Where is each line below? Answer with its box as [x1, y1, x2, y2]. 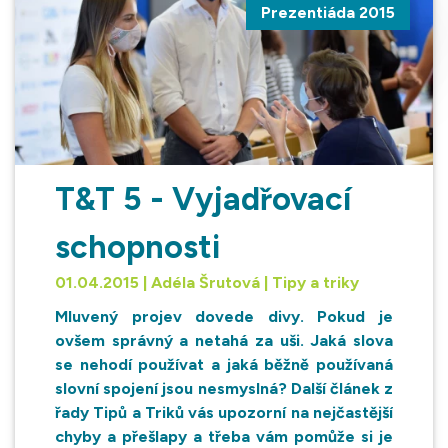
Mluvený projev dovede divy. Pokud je [55, 306, 393, 326]
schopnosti [55, 227, 220, 266]
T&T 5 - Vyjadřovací [55, 179, 351, 218]
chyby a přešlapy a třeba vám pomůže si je [55, 426, 393, 446]
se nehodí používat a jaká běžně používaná [55, 354, 393, 374]
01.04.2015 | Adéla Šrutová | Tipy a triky [55, 272, 359, 292]
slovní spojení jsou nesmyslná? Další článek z [55, 378, 393, 398]
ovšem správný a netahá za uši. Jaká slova [55, 330, 393, 350]
